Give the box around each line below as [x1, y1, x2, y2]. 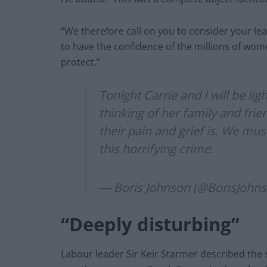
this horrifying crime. [99, 140, 213, 157]
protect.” [61, 55, 100, 69]
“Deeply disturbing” [61, 212, 240, 237]
